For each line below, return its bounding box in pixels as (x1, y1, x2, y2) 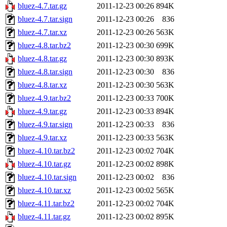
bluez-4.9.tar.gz (18, 107, 67, 116)
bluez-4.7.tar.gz (18, 2, 67, 11)
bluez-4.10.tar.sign (18, 173, 77, 182)
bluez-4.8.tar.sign (18, 67, 72, 77)
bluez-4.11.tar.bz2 (18, 199, 74, 208)
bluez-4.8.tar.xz (18, 81, 67, 90)
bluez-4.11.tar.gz (18, 212, 70, 221)
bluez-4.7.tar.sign (18, 15, 72, 24)
